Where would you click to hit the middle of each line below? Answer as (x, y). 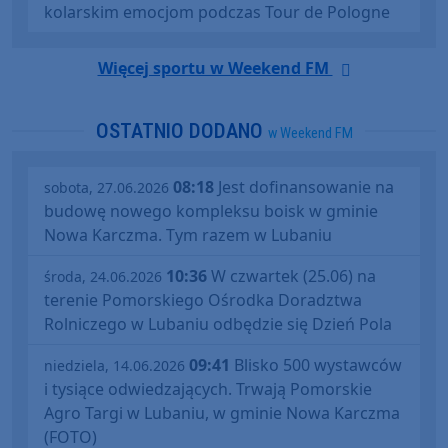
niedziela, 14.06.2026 (114, 365)
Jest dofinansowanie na (304, 186)
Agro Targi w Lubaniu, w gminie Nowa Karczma (222, 412)
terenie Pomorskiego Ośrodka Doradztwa (203, 299)
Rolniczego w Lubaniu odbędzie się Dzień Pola (218, 323)
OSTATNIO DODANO (181, 130)
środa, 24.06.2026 (103, 276)
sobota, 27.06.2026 (106, 187)
